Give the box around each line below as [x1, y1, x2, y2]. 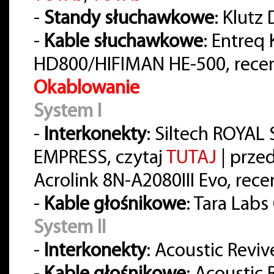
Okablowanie [34, 79, 139, 99]
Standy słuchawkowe [44, 9, 214, 29]
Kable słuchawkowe [44, 32, 203, 53]
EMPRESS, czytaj [34, 149, 166, 169]
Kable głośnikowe [44, 195, 186, 215]
